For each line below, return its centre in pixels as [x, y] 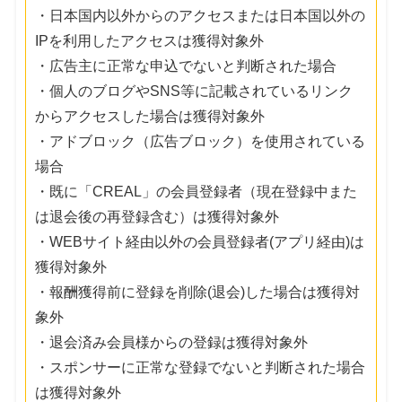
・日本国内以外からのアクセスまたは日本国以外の [201, 15]
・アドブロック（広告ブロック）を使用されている [201, 141]
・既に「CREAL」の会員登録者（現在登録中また [197, 191]
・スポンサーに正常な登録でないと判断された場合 [201, 367]
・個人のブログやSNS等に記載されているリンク [194, 91]
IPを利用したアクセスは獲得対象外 [150, 40]
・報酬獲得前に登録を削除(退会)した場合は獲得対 [198, 292]
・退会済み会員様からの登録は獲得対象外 [172, 342]
